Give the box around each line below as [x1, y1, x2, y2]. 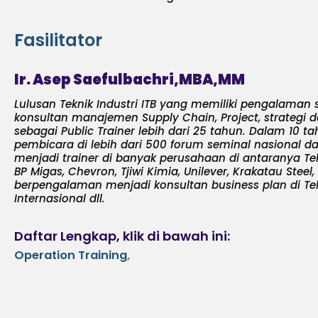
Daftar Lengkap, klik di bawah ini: [14, 226, 230, 245]
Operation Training [14, 246, 127, 263]
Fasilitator [14, 28, 102, 52]
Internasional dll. [14, 190, 105, 206]
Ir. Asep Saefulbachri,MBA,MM [14, 69, 245, 89]
